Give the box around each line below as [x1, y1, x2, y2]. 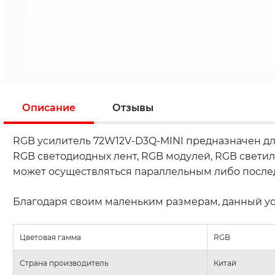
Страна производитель [20, 258, 109, 268]
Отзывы [112, 101, 153, 114]
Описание [22, 101, 76, 114]
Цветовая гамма [20, 233, 81, 242]
